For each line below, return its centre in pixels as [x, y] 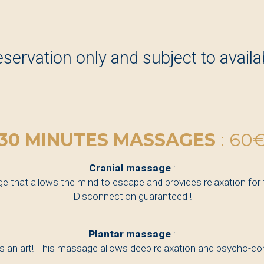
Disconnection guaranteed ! [132, 197]
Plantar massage [130, 234]
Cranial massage [130, 168]
